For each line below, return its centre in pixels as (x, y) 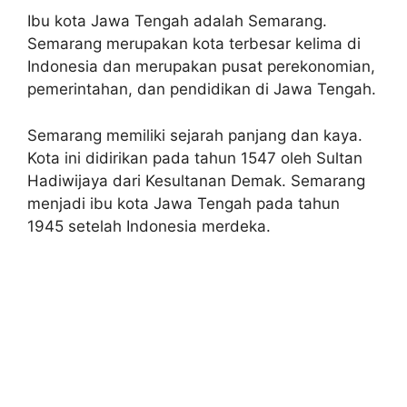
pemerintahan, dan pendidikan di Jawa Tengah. (202, 89)
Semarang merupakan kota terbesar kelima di (194, 44)
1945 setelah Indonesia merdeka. (149, 226)
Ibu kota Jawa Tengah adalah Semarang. (177, 21)
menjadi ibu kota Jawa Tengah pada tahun (184, 203)
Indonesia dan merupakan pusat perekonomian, (201, 66)
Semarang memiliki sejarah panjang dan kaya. (195, 135)
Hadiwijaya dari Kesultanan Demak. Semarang (196, 180)
